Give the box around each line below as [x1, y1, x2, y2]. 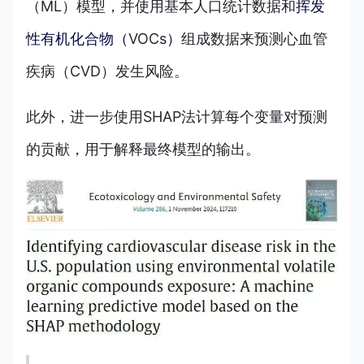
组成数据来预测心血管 [181, 30, 327, 47]
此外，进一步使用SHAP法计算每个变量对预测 [26, 108, 327, 125]
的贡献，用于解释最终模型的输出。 [26, 141, 260, 158]
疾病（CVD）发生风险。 [26, 63, 188, 80]
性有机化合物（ [26, 30, 128, 47]
